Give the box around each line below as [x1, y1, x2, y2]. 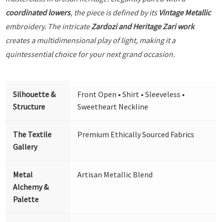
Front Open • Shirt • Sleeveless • [77, 89, 185, 99]
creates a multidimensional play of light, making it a [5, 35, 176, 45]
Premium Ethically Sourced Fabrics [77, 129, 195, 139]
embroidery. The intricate [5, 21, 92, 31]
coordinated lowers [5, 7, 71, 17]
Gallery [13, 141, 38, 152]
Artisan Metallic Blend [77, 169, 153, 179]
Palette [13, 194, 39, 204]
